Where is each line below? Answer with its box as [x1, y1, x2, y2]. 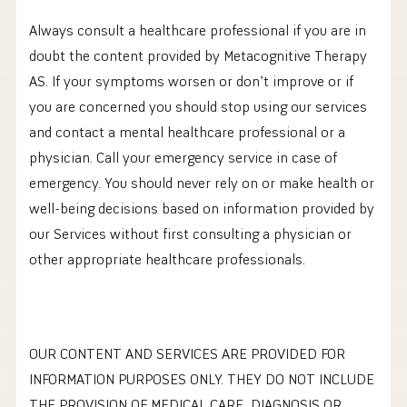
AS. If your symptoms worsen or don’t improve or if [29, 72, 353, 91]
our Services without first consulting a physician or [29, 224, 352, 243]
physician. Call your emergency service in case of [29, 148, 337, 167]
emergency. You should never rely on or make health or [29, 174, 374, 193]
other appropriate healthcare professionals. [29, 250, 305, 269]
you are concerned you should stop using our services [29, 97, 367, 116]
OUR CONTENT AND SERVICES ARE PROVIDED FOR [29, 344, 345, 363]
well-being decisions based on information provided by [29, 199, 374, 218]
